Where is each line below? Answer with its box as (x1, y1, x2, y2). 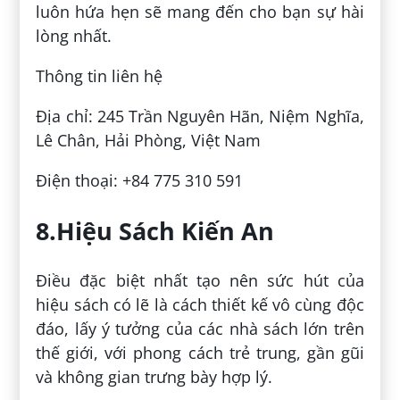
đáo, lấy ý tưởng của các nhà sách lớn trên (36, 318, 364, 340)
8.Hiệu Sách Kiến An (36, 213, 275, 247)
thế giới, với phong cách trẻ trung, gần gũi (36, 342, 364, 364)
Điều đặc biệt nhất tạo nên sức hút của (36, 270, 364, 292)
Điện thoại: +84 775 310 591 (36, 170, 244, 192)
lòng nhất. (36, 25, 112, 47)
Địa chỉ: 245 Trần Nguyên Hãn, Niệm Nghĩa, (36, 105, 364, 128)
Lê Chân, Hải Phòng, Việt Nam (36, 129, 262, 152)
